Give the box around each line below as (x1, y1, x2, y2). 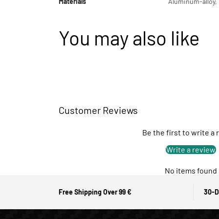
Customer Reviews (59, 104, 138, 116)
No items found (164, 166, 217, 175)
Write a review (166, 145, 216, 154)
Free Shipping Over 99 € (59, 188, 131, 197)
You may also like (59, 26, 199, 50)
